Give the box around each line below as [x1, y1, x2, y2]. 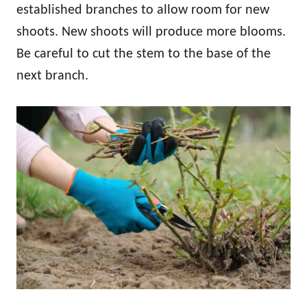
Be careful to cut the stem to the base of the [16, 47, 271, 61]
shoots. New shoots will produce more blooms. [16, 25, 286, 39]
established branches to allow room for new [16, 3, 269, 17]
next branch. [16, 69, 88, 83]
